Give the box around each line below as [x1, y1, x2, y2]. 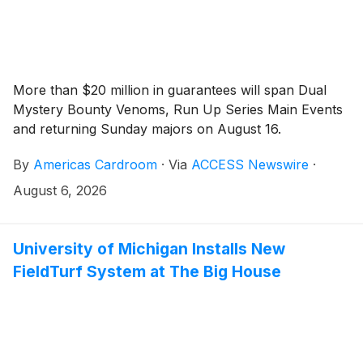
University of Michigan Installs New [13, 239, 285, 259]
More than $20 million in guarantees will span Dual [13, 82, 327, 99]
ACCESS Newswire [191, 156, 309, 173]
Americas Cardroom [33, 156, 157, 173]
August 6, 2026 [13, 182, 107, 199]
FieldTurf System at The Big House [13, 262, 281, 282]
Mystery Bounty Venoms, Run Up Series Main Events [13, 101, 343, 118]
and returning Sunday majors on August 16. [13, 121, 281, 138]
